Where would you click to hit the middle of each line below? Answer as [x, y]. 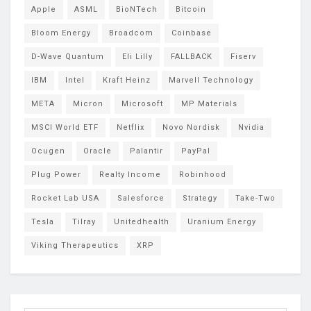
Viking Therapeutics [75, 245]
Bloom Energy [61, 33]
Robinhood [203, 174]
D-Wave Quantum [68, 56]
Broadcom [131, 33]
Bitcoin [191, 9]
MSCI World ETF [65, 127]
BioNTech [137, 9]
